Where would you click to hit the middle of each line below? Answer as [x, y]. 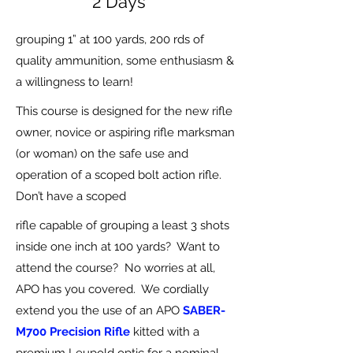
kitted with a [165, 332]
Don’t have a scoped [71, 196]
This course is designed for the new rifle [124, 111]
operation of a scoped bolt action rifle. [120, 175]
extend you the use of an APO [99, 310]
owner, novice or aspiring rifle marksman [125, 132]
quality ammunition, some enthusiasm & [125, 61]
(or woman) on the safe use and [102, 154]
